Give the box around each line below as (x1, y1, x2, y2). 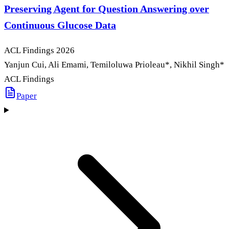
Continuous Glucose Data (4, 19, 116, 31)
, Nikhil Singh (170, 60, 220, 70)
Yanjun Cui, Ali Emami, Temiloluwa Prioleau (4, 60, 165, 70)
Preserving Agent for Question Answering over (4, 3, 209, 15)
